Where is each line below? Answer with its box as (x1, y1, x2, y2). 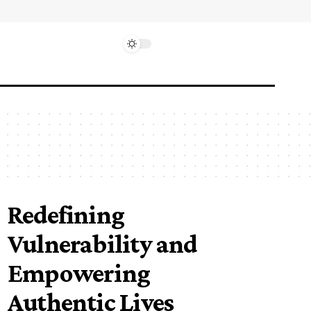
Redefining (8, 200, 125, 229)
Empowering (8, 258, 151, 287)
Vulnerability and (8, 229, 197, 258)
